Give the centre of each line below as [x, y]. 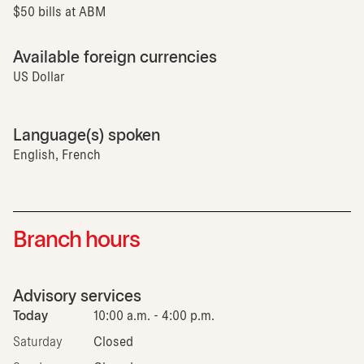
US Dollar [39, 77]
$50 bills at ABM [59, 12]
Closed [113, 342]
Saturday [38, 342]
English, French [57, 155]
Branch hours [76, 241]
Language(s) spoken [87, 136]
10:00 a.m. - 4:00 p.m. [154, 316]
